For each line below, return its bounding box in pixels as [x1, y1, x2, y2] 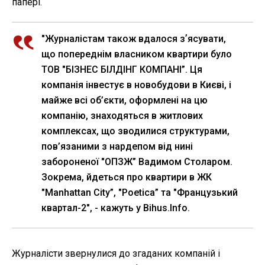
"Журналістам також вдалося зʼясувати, [41, 33, 226, 45]
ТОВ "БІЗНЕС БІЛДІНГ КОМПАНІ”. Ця [41, 64, 202, 76]
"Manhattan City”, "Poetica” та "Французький [41, 187, 238, 199]
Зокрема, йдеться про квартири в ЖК [41, 172, 212, 183]
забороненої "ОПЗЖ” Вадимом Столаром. [41, 156, 232, 168]
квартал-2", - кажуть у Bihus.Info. [41, 202, 190, 214]
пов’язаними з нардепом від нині [41, 141, 193, 153]
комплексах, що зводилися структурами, [41, 125, 230, 137]
